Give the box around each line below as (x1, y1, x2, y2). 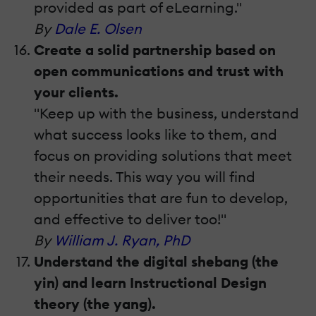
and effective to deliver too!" (34, 210, 226, 229)
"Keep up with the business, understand (34, 104, 299, 123)
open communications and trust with (34, 62, 284, 80)
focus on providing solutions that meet (34, 147, 292, 165)
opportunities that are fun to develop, (34, 189, 288, 207)
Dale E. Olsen (54, 20, 142, 38)
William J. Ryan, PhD (54, 231, 190, 250)
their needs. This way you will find (34, 168, 255, 186)
